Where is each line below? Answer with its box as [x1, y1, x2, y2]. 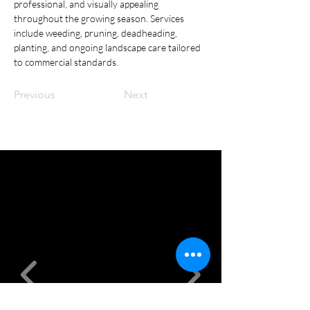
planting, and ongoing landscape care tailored [14, 41, 203, 53]
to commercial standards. [14, 55, 118, 68]
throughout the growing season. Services [14, 12, 186, 24]
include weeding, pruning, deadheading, [14, 26, 179, 39]
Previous [14, 87, 55, 101]
